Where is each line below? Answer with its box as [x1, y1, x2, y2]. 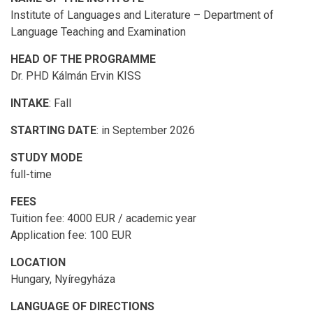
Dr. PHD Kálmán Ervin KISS [10, 69, 144, 83]
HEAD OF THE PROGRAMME [10, 52, 156, 66]
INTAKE [10, 96, 49, 110]
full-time [10, 168, 52, 182]
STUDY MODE [10, 151, 82, 165]
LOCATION [10, 256, 66, 270]
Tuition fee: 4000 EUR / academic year [10, 212, 196, 226]
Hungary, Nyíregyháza [10, 272, 115, 286]
